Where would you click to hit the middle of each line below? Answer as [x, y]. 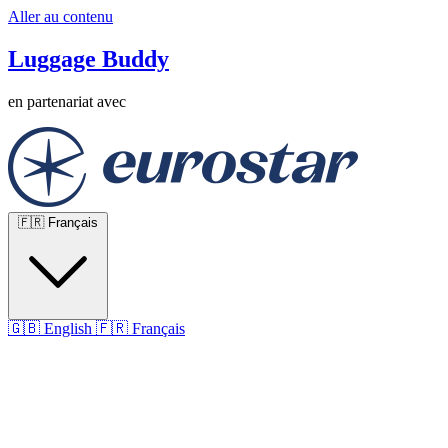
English [68, 328]
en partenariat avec [67, 101]
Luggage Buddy [88, 58]
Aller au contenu [60, 16]
